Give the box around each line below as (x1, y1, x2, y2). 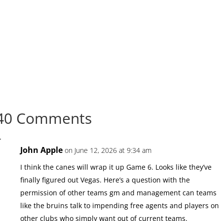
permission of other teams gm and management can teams (20, 187, 217, 197)
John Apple (20, 144, 63, 155)
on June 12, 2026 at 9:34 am (65, 145, 152, 155)
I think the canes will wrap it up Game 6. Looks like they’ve (20, 162, 212, 172)
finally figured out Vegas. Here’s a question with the (20, 175, 190, 184)
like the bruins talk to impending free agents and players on (20, 200, 220, 210)
